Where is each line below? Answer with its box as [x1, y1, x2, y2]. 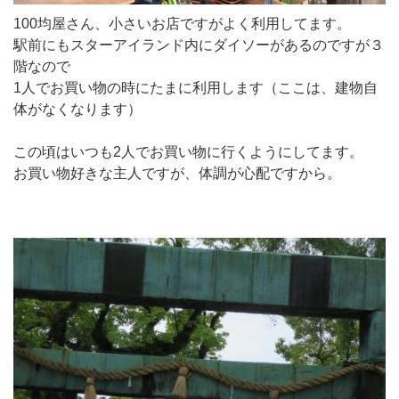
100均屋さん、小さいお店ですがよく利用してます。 [13, 16, 351, 32]
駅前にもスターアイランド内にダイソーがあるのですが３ [13, 37, 384, 53]
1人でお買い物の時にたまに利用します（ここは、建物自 [13, 80, 378, 96]
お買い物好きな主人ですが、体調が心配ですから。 [13, 166, 341, 182]
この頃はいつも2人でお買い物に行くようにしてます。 [13, 144, 363, 160]
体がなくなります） [13, 102, 142, 118]
